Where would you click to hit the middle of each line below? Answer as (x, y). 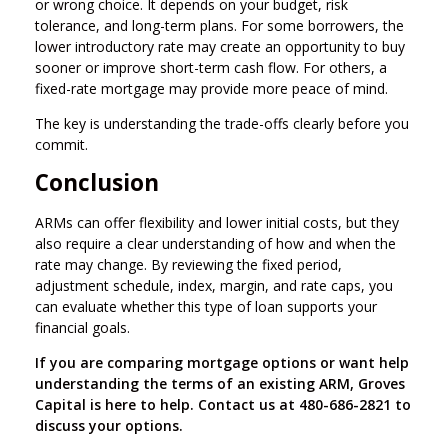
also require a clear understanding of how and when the (215, 244)
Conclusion (97, 182)
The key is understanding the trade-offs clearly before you (222, 123)
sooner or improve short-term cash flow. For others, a (211, 67)
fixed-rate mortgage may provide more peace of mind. (211, 88)
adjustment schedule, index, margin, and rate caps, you (214, 286)
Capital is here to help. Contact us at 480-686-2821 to (223, 405)
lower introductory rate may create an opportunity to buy (220, 46)
